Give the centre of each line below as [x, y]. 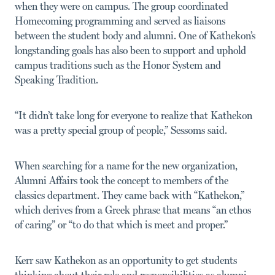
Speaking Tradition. [56, 79]
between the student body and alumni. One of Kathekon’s [135, 35]
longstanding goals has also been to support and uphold [130, 50]
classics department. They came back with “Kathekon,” [130, 195]
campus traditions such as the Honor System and [118, 64]
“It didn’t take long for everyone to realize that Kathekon [134, 115]
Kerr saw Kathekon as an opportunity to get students [126, 260]
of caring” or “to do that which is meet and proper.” [121, 224]
